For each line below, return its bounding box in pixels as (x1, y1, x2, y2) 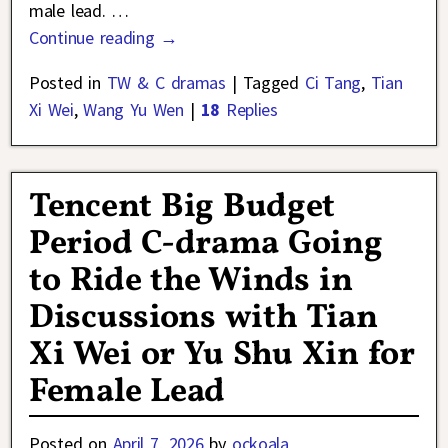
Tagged (242, 70, 299, 94)
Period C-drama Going (29, 221, 383, 269)
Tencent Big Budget (29, 184, 336, 232)
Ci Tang (304, 70, 361, 94)
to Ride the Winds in (29, 258, 353, 306)
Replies (219, 97, 278, 121)
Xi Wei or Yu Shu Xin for (29, 332, 415, 380)
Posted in (29, 70, 101, 94)
